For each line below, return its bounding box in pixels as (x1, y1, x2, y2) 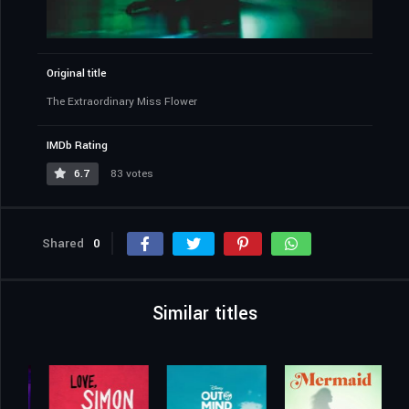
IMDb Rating (47, 138, 108, 154)
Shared (42, 235, 84, 253)
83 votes (108, 166, 153, 183)
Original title (47, 66, 107, 82)
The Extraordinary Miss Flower (47, 94, 197, 110)
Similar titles (152, 300, 257, 328)
